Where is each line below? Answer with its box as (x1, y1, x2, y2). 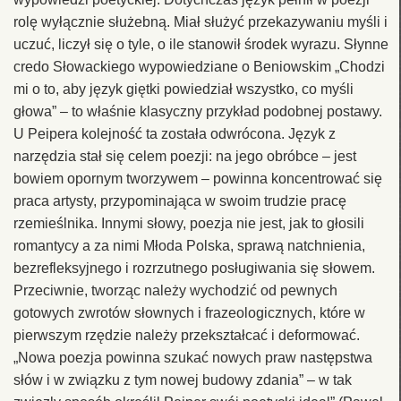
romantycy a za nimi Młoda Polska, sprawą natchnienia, (13, 237, 365, 253)
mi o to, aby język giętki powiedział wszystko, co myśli (13, 81, 354, 97)
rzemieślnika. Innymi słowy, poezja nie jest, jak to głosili (13, 215, 364, 231)
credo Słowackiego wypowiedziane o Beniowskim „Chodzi (13, 58, 385, 74)
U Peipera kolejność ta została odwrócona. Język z (13, 125, 336, 141)
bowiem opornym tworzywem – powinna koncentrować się (13, 170, 382, 186)
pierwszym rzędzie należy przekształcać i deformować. (13, 327, 360, 343)
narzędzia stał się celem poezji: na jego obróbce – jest (13, 148, 356, 164)
